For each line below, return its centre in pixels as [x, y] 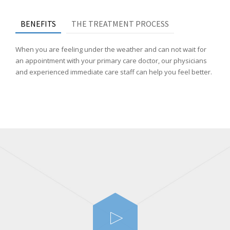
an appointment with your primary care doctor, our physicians [111, 60]
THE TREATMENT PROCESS [120, 23]
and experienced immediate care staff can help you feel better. [114, 72]
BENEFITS [38, 23]
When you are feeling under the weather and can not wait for [111, 49]
